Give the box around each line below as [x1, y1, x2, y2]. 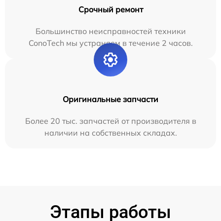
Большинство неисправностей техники [35, 26, 186, 36]
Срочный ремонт [78, 4, 143, 14]
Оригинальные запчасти [63, 94, 158, 104]
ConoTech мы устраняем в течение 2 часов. [28, 37, 193, 48]
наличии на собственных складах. [44, 127, 177, 138]
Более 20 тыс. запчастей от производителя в [25, 115, 196, 126]
